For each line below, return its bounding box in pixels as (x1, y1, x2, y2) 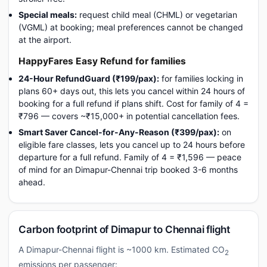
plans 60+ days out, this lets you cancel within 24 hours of (18, 86, 245, 96)
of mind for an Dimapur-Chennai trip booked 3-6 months (18, 164, 238, 175)
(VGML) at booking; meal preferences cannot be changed (18, 22, 243, 32)
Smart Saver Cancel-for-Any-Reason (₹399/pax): (18, 127, 219, 137)
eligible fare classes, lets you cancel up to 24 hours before (18, 139, 245, 150)
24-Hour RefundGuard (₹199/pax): (18, 73, 159, 83)
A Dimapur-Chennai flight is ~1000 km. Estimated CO (18, 244, 225, 254)
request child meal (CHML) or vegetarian (77, 10, 237, 20)
